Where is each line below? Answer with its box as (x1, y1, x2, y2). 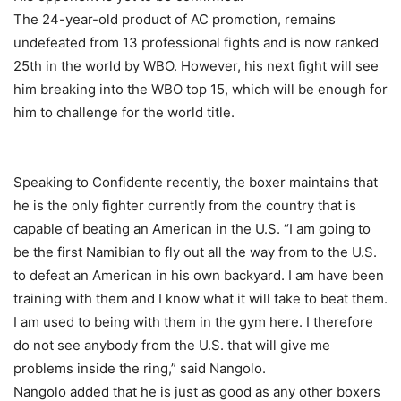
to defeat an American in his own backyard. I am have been (13, 267, 384, 285)
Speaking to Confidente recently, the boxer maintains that (13, 174, 378, 192)
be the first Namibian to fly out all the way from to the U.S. (13, 243, 377, 261)
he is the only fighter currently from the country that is (13, 197, 356, 215)
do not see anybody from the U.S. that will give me (13, 337, 330, 354)
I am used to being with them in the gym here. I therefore (13, 313, 373, 331)
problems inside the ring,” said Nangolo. (13, 360, 266, 378)
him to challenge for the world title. (13, 104, 235, 122)
